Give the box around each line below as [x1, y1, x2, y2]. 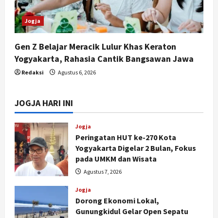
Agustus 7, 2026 [83, 168, 122, 176]
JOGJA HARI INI [15, 97, 73, 109]
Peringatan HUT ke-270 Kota [75, 132, 176, 143]
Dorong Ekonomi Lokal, [75, 196, 159, 206]
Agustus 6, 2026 [57, 69, 96, 76]
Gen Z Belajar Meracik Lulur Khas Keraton [15, 41, 176, 53]
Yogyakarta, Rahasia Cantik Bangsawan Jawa [15, 53, 194, 65]
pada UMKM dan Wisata [75, 154, 157, 164]
